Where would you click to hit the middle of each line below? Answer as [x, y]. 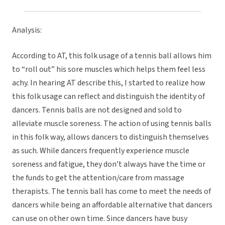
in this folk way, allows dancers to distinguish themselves [110, 137]
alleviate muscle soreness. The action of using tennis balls [112, 124]
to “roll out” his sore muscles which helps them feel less [109, 70]
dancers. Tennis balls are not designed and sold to [97, 110]
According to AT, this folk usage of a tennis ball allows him [112, 56]
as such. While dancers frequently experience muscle [101, 151]
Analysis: [27, 30]
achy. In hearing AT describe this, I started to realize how [109, 83]
